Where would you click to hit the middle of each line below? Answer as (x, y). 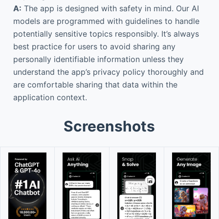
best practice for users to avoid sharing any (94, 46)
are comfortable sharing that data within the (95, 84)
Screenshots (109, 126)
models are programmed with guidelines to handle (106, 21)
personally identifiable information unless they (98, 59)
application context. (50, 97)
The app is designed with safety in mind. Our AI (110, 8)
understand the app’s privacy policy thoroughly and (108, 72)
